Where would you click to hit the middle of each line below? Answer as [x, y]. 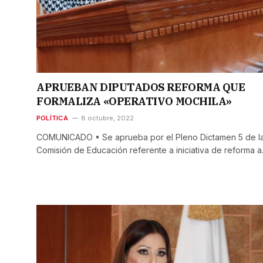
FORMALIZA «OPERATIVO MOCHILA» [134, 102]
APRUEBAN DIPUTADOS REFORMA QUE [141, 87]
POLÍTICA [52, 118]
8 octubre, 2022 [107, 118]
